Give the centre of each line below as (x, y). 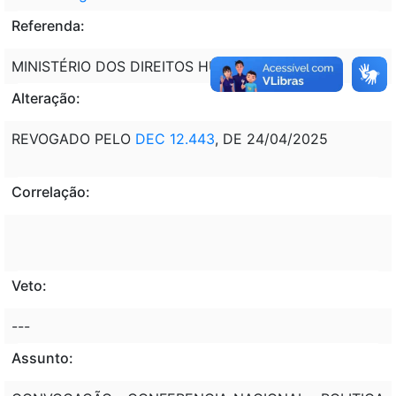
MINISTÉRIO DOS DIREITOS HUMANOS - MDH (166, 66)
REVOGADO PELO (73, 138)
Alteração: (46, 98)
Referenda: (48, 25)
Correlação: (51, 191)
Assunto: (42, 358)
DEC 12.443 (175, 138)
